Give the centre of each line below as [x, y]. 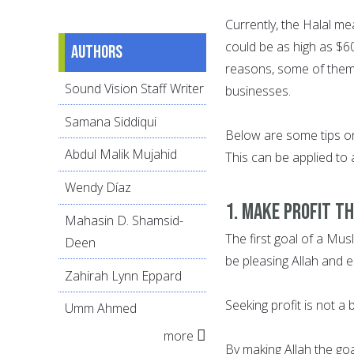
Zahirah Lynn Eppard [123, 275]
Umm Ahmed [101, 309]
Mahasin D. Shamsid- [124, 220]
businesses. [258, 90]
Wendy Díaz [98, 188]
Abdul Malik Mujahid [121, 154]
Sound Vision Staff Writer [134, 88]
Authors [97, 53]
